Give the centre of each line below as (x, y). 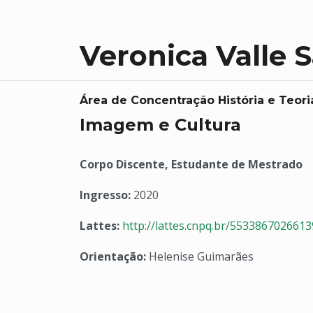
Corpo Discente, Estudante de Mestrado (191, 164)
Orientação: (114, 256)
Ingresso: (107, 195)
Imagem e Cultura (160, 125)
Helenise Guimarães (201, 256)
